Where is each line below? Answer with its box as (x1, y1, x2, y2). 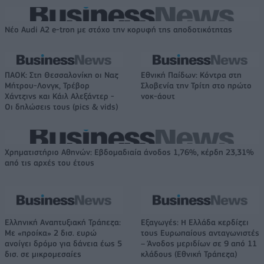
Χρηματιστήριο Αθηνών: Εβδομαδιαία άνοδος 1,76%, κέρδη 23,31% (5, 147, 254, 157)
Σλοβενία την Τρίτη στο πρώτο (141, 81, 252, 91)
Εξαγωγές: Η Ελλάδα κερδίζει (141, 217, 249, 227)
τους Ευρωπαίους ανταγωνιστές (141, 228, 259, 238)
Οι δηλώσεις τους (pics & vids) (5, 102, 118, 112)
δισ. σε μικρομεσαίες (5, 249, 81, 259)
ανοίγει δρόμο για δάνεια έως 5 (5, 239, 122, 249)
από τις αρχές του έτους (5, 158, 94, 168)
